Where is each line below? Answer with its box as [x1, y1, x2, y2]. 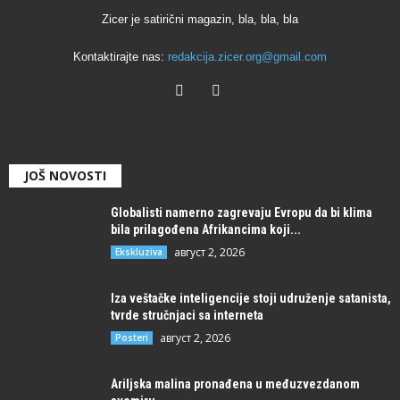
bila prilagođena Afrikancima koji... [111, 221, 301, 237]
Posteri [115, 330, 148, 344]
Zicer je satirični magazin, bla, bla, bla [102, 12, 298, 26]
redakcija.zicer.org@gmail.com [168, 49, 327, 63]
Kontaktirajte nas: [73, 49, 168, 63]
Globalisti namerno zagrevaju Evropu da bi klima [111, 204, 372, 220]
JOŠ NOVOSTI [24, 166, 106, 184]
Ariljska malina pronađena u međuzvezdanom [111, 376, 360, 391]
